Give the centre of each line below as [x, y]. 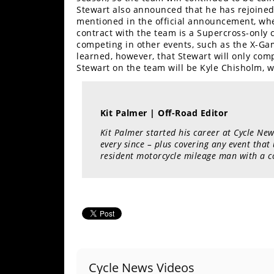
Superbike [36, 140]
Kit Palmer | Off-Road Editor [164, 113]
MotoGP [31, 104]
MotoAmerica [43, 165]
